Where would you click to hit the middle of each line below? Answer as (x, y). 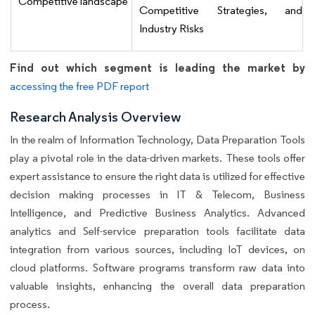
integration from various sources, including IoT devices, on (157, 249)
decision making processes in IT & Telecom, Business (157, 194)
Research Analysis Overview (96, 116)
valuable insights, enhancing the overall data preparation (157, 285)
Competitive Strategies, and (221, 10)
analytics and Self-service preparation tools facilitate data (157, 231)
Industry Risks (172, 28)
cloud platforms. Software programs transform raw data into (157, 267)
